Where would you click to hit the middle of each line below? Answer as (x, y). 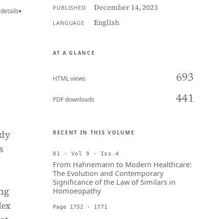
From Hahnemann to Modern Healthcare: (122, 164)
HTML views (69, 78)
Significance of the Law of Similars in (114, 182)
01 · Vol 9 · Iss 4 (86, 153)
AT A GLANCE (74, 53)
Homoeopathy (77, 191)
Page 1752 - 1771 (80, 207)
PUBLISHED (69, 8)
